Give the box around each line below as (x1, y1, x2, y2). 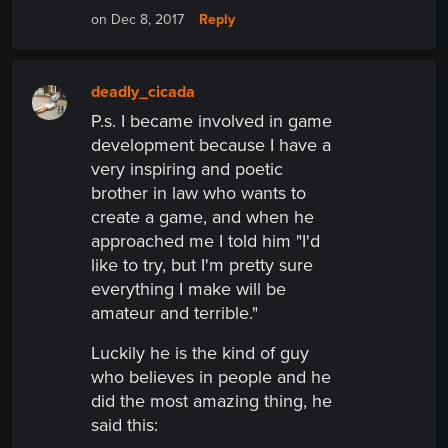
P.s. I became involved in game (91, 110, 332, 133)
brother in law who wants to (91, 182, 306, 205)
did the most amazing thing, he (91, 390, 332, 413)
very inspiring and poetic (91, 158, 283, 181)
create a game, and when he (91, 206, 314, 229)
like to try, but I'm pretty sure (91, 254, 313, 277)
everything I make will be (91, 278, 286, 301)
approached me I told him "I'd (91, 230, 320, 253)
